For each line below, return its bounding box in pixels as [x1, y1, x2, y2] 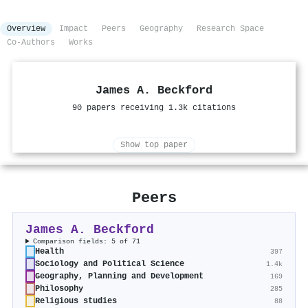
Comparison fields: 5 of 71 [33, 237, 141, 246]
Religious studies [35, 296, 117, 307]
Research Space [197, 24, 264, 34]
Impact [59, 24, 88, 34]
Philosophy [35, 284, 83, 294]
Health [35, 247, 64, 257]
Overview [7, 24, 45, 34]
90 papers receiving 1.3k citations [72, 103, 236, 113]
